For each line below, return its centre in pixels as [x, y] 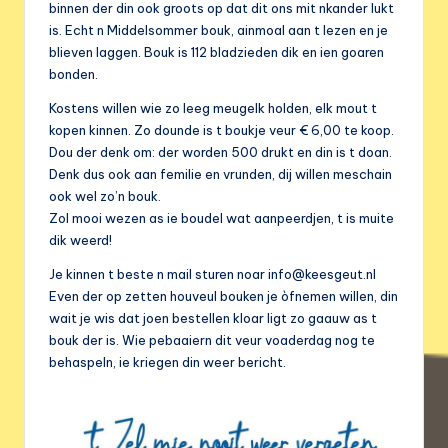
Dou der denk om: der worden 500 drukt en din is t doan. [220, 151]
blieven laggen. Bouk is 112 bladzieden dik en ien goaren [216, 51]
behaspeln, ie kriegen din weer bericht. [167, 361]
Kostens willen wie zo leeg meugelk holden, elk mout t [213, 107]
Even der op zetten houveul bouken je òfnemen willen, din [223, 295]
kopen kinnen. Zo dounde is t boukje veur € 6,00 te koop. [221, 129]
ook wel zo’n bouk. [105, 195]
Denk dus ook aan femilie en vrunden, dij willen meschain [220, 173]
